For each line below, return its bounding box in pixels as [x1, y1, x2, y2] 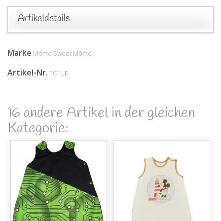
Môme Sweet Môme [33, 48, 92, 58]
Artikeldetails [18, 12, 70, 25]
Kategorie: [7, 118, 69, 138]
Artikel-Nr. [7, 67, 48, 78]
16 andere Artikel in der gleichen [7, 103, 195, 123]
